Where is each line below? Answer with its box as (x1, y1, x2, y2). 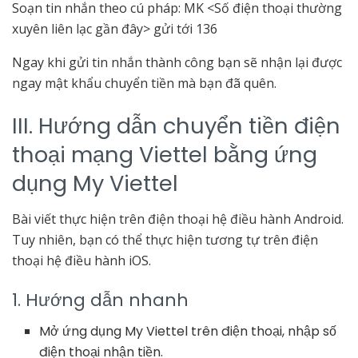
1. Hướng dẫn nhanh (12, 287, 189, 312)
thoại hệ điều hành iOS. (12, 252, 151, 270)
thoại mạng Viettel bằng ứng (12, 138, 317, 170)
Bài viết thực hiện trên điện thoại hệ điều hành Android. (12, 210, 344, 229)
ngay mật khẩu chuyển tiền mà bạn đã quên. (12, 74, 276, 93)
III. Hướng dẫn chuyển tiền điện (12, 109, 340, 141)
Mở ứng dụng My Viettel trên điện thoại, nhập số (39, 321, 337, 340)
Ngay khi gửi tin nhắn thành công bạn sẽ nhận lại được (12, 54, 342, 72)
